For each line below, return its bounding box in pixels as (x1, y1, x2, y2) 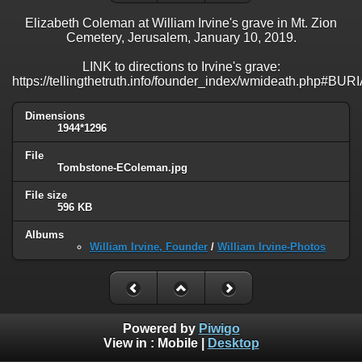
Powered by (122, 322, 199, 336)
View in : (103, 336, 158, 351)
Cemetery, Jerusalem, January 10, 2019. (65, 30, 297, 44)
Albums (25, 228, 64, 241)
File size (25, 188, 67, 201)
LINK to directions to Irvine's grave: (82, 59, 280, 74)
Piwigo (198, 322, 240, 336)
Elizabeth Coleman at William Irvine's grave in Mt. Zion (25, 15, 337, 30)
